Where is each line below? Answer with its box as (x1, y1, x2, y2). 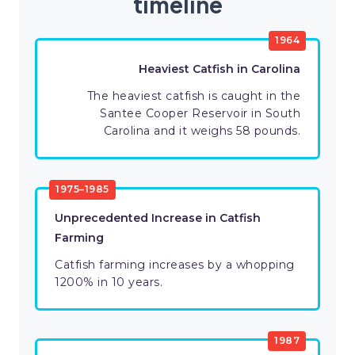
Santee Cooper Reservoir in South (100, 106, 300, 121)
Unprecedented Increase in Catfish (55, 211, 261, 226)
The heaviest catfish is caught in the (86, 89, 300, 104)
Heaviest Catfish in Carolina (139, 62, 300, 77)
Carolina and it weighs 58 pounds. (103, 124, 300, 139)
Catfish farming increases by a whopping (55, 258, 295, 273)
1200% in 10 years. (55, 275, 162, 290)
